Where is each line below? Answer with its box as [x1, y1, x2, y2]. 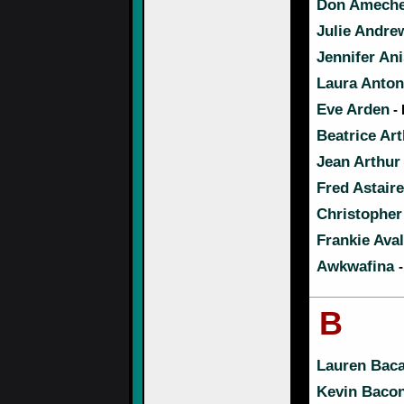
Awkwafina [317, 258, 399, 275]
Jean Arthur [317, 153, 400, 170]
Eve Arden [317, 101, 390, 118]
